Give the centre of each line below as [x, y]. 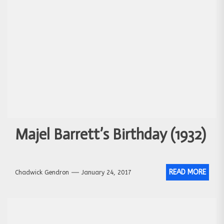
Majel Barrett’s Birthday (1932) [110, 135]
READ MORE [187, 172]
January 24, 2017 [106, 172]
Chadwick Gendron [42, 172]
